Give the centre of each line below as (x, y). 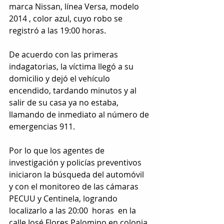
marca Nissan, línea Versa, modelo (75, 7)
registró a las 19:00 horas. (57, 31)
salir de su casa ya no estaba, (65, 103)
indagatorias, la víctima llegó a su (72, 67)
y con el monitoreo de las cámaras (75, 187)
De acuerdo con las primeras (64, 55)
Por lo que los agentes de (58, 151)
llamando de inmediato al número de (80, 115)
